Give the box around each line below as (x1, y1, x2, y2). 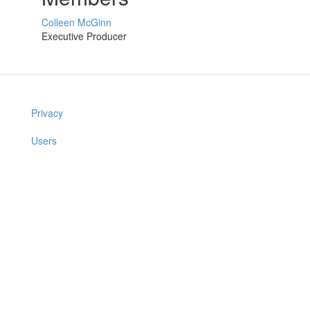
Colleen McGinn (42, 15, 111, 30)
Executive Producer (42, 29, 127, 44)
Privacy (31, 106, 63, 120)
